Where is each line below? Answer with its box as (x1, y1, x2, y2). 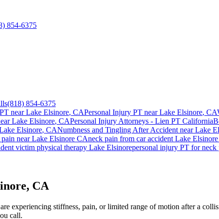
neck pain (88, 134, 118, 143)
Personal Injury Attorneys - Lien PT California (70, 116, 213, 125)
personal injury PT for (132, 143, 202, 152)
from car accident (118, 134, 175, 143)
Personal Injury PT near (84, 108, 159, 116)
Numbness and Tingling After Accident (57, 125, 178, 134)
